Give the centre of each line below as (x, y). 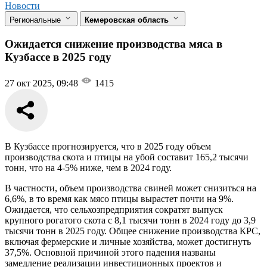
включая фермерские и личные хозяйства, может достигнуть (128, 242)
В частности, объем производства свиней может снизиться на (131, 188)
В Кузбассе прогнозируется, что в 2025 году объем (108, 147)
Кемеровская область (128, 20)
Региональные (36, 20)
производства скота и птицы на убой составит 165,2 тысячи (127, 157)
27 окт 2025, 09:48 (43, 83)
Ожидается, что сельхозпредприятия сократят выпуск (114, 210)
